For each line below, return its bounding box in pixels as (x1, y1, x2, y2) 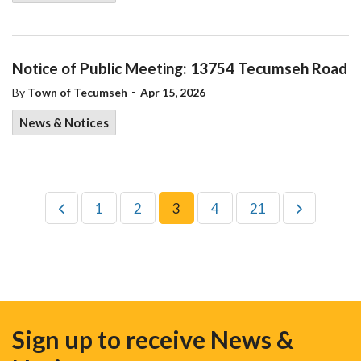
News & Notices (19, 115, 109, 130)
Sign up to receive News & (12, 325, 293, 354)
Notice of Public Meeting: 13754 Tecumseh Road (12, 59, 347, 77)
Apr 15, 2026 (140, 85, 205, 99)
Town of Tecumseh (27, 85, 127, 99)
